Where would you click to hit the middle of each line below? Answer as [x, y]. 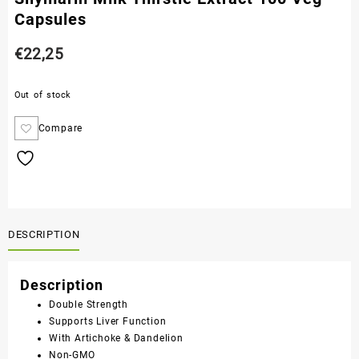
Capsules [50, 19]
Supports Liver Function [108, 321]
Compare [61, 128]
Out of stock [42, 95]
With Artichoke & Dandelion [116, 338]
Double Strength [89, 305]
